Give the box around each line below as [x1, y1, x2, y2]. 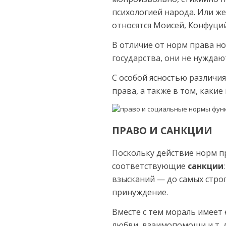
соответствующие [112, 160, 188, 172]
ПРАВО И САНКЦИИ [112, 124, 212, 138]
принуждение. [112, 187, 168, 198]
